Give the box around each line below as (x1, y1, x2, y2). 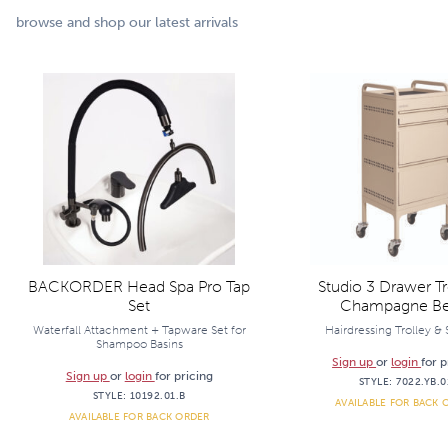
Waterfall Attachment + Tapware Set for (32, 323, 246, 337)
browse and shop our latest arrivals (16, 14, 238, 31)
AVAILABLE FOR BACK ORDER (68, 411, 210, 422)
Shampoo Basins (95, 337, 183, 351)
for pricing (154, 369, 213, 383)
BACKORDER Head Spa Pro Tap (28, 277, 251, 296)
